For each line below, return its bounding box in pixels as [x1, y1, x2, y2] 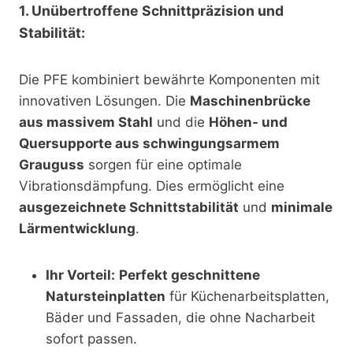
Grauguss [19, 157, 84, 173]
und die [153, 114, 209, 130]
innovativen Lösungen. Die [19, 93, 190, 109]
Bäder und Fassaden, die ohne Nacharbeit [46, 310, 315, 325]
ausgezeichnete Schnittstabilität [19, 199, 239, 215]
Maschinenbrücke [190, 93, 310, 109]
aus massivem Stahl [19, 114, 153, 130]
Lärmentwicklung [19, 221, 136, 236]
